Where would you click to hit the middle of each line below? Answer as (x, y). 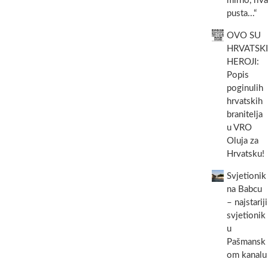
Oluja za (242, 141)
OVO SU (243, 36)
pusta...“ (241, 13)
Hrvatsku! (245, 154)
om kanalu (246, 255)
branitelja (244, 115)
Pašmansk (246, 242)
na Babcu (244, 189)
